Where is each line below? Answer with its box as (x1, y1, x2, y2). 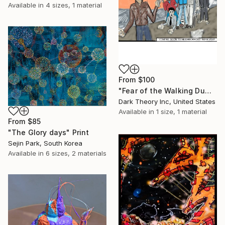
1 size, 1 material (156, 107, 207, 116)
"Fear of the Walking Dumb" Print (204, 86, 211, 95)
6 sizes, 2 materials (46, 149, 106, 158)
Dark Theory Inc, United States (119, 97, 215, 105)
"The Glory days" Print (8, 128, 89, 137)
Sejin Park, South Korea (8, 139, 82, 148)
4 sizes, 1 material (46, 1, 102, 10)
